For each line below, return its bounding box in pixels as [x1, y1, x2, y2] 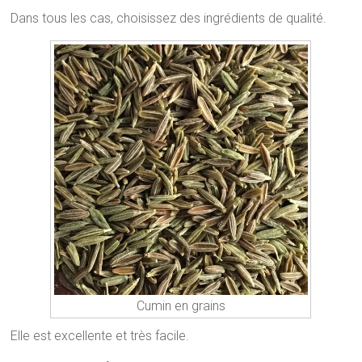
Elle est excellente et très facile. [11, 327, 190, 343]
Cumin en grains [136, 297, 225, 314]
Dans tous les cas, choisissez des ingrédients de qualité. [11, 11, 327, 27]
